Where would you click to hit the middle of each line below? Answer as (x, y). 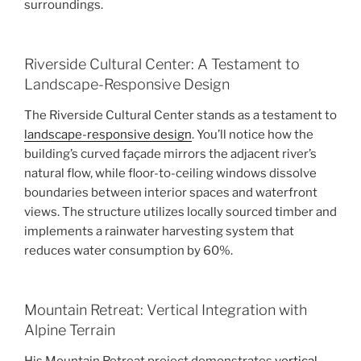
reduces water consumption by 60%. (129, 250)
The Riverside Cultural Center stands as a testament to (180, 115)
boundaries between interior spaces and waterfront (171, 192)
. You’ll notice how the (253, 134)
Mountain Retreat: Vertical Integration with (166, 310)
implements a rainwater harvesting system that (159, 231)
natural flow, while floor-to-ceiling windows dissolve (170, 173)
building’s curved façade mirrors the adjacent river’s (170, 154)
